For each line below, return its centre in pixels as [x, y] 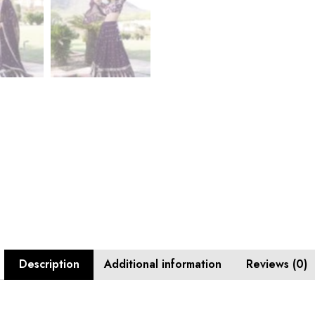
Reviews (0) [277, 264]
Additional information [163, 264]
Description [49, 264]
